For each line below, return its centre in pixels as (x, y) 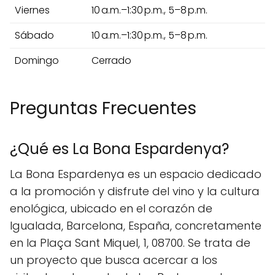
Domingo (37, 60)
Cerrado (111, 60)
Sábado (34, 35)
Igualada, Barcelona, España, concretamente (136, 225)
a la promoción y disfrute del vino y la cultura (135, 191)
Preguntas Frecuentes (103, 108)
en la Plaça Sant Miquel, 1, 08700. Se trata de (130, 242)
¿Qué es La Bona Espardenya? (119, 149)
